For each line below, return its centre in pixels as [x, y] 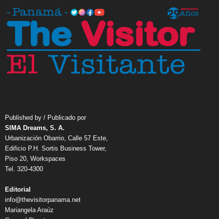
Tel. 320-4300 [24, 169]
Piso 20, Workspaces [35, 159]
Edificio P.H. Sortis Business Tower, [56, 149]
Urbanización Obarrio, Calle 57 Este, [56, 138]
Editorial [18, 190]
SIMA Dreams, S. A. [35, 128]
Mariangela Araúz [29, 210]
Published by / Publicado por [45, 118]
